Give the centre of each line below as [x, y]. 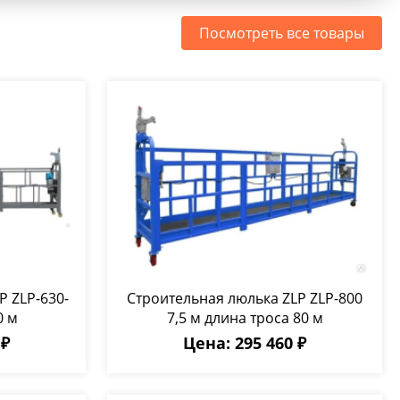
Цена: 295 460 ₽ [245, 343]
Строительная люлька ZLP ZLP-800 [245, 298]
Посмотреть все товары [282, 33]
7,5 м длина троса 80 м [245, 318]
